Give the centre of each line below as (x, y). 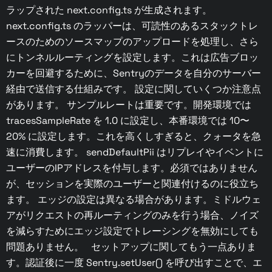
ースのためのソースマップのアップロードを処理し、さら (132, 42)
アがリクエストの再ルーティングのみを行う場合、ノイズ (132, 216)
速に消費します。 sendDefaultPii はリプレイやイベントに (135, 152)
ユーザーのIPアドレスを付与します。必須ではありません (132, 168)
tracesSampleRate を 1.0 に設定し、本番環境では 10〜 (128, 121)
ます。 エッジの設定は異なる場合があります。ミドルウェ (134, 200)
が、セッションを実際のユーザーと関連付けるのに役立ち (132, 184)
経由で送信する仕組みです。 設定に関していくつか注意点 (134, 89)
